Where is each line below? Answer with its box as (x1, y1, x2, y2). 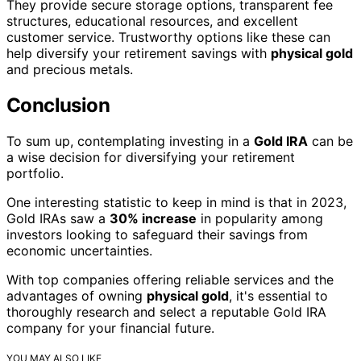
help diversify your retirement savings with (6, 44, 271, 61)
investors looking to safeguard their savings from (6, 226, 308, 243)
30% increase (110, 210, 197, 226)
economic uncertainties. (6, 242, 152, 259)
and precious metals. (6, 60, 133, 77)
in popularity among (197, 210, 323, 226)
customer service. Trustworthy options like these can (6, 28, 330, 45)
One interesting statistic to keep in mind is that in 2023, (6, 193, 346, 210)
